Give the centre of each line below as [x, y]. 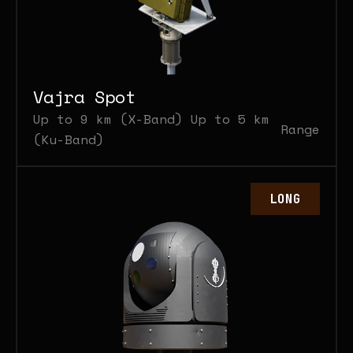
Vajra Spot [84, 96]
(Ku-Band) [69, 139]
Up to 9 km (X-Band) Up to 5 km [151, 119]
